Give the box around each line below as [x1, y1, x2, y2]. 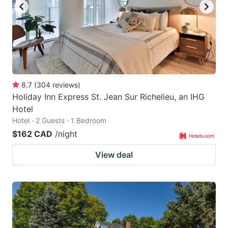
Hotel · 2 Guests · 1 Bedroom [12, 116, 106, 125]
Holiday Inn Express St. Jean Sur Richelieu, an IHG [12, 91, 205, 102]
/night [55, 128, 77, 139]
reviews [52, 80, 78, 89]
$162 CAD [12, 128, 52, 139]
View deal [95, 149, 133, 160]
